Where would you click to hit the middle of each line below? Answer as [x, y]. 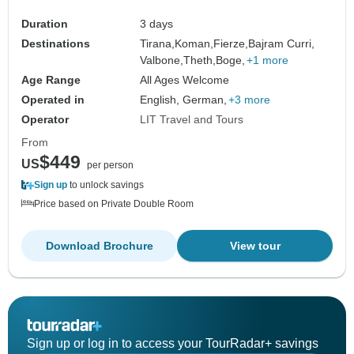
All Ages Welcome [185, 80]
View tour [255, 246]
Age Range [51, 80]
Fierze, [231, 44]
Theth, [200, 60]
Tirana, [158, 44]
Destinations [56, 44]
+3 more [250, 100]
